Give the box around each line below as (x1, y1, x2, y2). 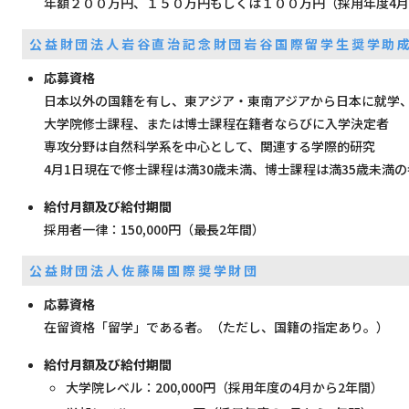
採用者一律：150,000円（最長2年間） (44, 220, 265, 238)
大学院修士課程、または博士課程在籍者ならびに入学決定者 (44, 114, 389, 132)
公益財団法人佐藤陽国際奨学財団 (29, 261, 260, 279)
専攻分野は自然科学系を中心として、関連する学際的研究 (44, 137, 375, 155)
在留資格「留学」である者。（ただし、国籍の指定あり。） (44, 318, 389, 336)
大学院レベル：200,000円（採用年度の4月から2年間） (66, 378, 383, 396)
